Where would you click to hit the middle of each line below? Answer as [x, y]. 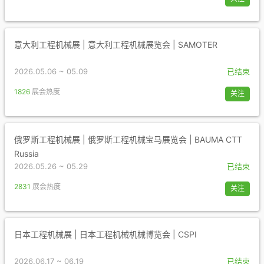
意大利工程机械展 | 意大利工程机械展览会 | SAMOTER [116, 44]
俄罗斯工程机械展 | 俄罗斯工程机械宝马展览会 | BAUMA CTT [128, 139]
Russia [27, 154]
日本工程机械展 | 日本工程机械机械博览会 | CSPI [105, 234]
